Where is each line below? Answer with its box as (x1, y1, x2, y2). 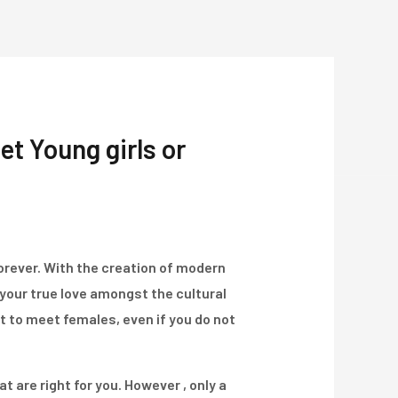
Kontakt (227, 76, 290, 98)
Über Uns (21, 76, 91, 98)
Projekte (126, 76, 192, 98)
